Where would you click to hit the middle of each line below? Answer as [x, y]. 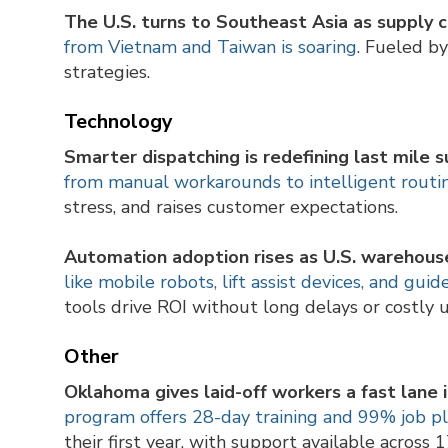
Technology [118, 122]
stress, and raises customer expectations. [231, 207]
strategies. [107, 72]
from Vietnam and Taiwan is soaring [210, 47]
